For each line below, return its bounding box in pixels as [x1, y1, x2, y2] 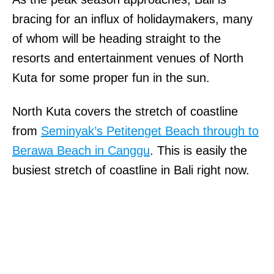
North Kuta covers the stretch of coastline [12, 104, 238, 118]
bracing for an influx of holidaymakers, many [12, 12, 253, 26]
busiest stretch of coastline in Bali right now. [12, 163, 250, 177]
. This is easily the [150, 143, 247, 157]
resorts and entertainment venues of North [12, 51, 243, 65]
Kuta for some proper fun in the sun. [12, 70, 210, 84]
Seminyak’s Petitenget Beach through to [41, 124, 259, 138]
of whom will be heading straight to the [12, 31, 221, 45]
